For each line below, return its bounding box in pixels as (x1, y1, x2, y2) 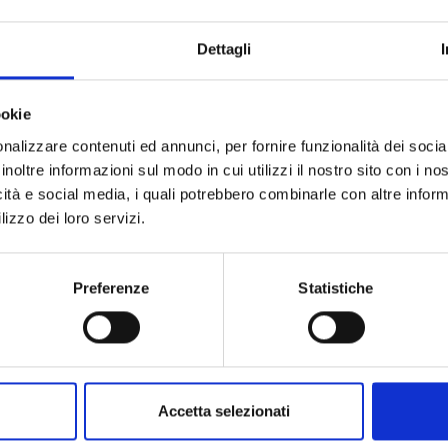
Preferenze (72, 279, 150, 297)
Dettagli (196, 40, 252, 58)
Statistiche (298, 279, 374, 297)
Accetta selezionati (158, 402, 290, 420)
